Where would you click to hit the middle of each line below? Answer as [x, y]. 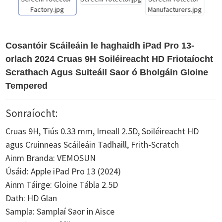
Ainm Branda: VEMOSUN [51, 158]
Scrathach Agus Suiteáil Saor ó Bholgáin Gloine [107, 72]
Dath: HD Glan [31, 198]
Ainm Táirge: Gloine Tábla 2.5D [62, 185]
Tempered [27, 86]
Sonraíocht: [32, 113]
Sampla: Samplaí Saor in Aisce [60, 211]
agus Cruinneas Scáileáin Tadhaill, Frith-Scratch [92, 144]
